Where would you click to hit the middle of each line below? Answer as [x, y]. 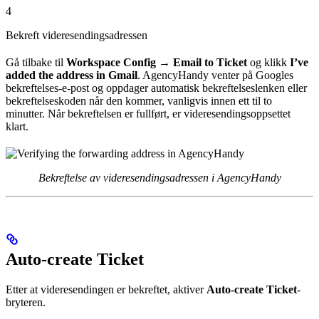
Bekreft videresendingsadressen [77, 36]
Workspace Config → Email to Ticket [157, 63]
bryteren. [26, 303]
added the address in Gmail [72, 75]
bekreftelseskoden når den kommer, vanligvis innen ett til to [139, 101]
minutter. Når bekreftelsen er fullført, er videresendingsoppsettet [148, 114]
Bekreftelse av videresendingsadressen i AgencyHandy [159, 178]
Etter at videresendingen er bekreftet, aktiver [106, 290]
